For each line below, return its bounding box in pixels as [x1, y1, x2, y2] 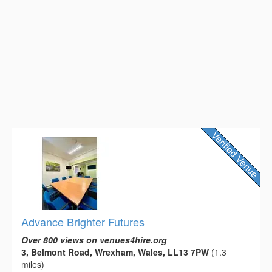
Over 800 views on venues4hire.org [21, 234, 167, 246]
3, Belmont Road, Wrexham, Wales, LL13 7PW [21, 246, 209, 259]
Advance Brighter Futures [21, 214, 144, 230]
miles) [21, 258, 44, 271]
